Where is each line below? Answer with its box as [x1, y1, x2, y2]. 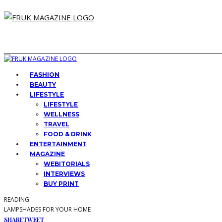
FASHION [30, 71, 59, 78]
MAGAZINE [30, 150, 65, 158]
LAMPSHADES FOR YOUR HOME [4, 205, 91, 214]
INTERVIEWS [44, 170, 85, 177]
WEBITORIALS [44, 160, 90, 167]
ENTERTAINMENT [30, 140, 87, 148]
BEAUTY [30, 81, 56, 88]
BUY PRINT [44, 180, 79, 187]
